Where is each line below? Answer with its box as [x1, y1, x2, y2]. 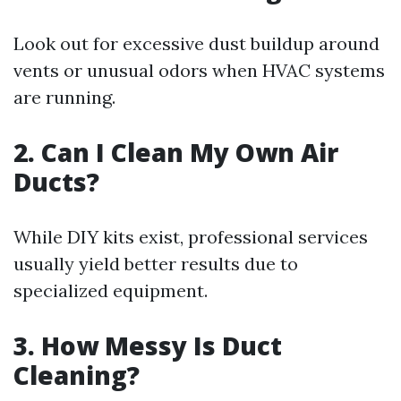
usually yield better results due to [13, 252, 298, 275]
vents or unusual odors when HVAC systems [13, 59, 385, 81]
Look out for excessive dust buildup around [13, 32, 380, 55]
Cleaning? [13, 358, 140, 392]
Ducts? [13, 165, 99, 199]
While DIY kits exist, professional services [13, 226, 368, 248]
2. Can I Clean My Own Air [13, 135, 338, 169]
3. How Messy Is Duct [13, 328, 282, 363]
